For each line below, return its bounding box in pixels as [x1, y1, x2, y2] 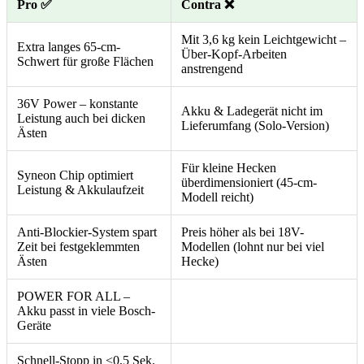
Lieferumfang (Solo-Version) [181, 118, 329, 132]
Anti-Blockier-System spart [17, 224, 157, 239]
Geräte [17, 318, 51, 332]
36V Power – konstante [17, 96, 138, 110]
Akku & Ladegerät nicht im [181, 103, 323, 118]
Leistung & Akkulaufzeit [17, 182, 144, 197]
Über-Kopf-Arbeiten [181, 46, 287, 61]
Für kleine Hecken [181, 160, 276, 175]
